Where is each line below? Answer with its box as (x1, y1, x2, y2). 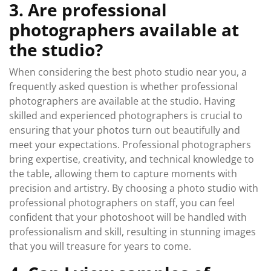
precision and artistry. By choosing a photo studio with (9, 181, 258, 195)
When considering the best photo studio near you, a (9, 65, 247, 79)
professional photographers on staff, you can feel (9, 196, 235, 209)
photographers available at (9, 18, 239, 41)
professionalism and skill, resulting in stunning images (9, 225, 256, 238)
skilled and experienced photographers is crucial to (9, 109, 243, 122)
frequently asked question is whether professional (9, 80, 238, 93)
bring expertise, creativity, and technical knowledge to (9, 152, 254, 166)
